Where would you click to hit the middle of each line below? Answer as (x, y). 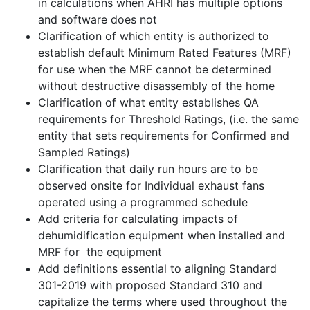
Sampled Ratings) (84, 152)
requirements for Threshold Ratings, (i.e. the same (168, 119)
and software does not (98, 19)
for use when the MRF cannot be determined (155, 69)
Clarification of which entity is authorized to (154, 36)
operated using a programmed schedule (143, 202)
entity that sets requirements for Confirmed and (164, 136)
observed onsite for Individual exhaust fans (151, 185)
